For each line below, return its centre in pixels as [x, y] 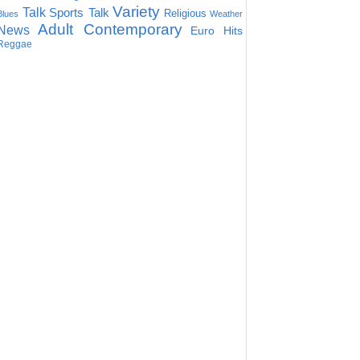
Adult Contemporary [110, 29]
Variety [136, 12]
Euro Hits [216, 31]
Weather [226, 14]
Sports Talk [79, 12]
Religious [185, 13]
